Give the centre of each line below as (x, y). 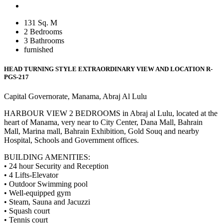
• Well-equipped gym (37, 193)
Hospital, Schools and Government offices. (71, 140)
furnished (39, 49)
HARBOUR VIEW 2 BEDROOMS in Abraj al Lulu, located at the (111, 113)
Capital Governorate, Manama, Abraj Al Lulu (75, 97)
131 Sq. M (41, 22)
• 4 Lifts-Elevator (31, 175)
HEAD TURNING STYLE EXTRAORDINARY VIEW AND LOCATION (105, 69)
